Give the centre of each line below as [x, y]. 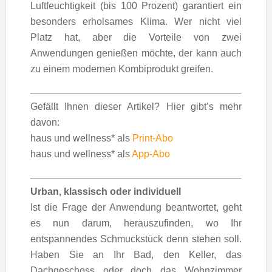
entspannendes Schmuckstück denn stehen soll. [136, 239]
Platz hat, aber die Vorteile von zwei [136, 37]
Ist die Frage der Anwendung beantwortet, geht [136, 207]
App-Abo [151, 154]
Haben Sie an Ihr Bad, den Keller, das [136, 254]
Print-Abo [152, 138]
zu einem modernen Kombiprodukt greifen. [121, 69]
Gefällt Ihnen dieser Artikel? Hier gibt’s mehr [136, 106]
